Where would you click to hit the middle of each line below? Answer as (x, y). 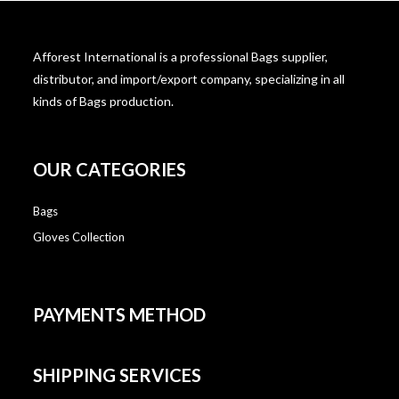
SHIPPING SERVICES (118, 375)
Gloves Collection (79, 236)
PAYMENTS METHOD (120, 314)
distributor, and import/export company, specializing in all (189, 78)
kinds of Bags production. (104, 101)
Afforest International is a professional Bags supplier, (181, 56)
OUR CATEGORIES (110, 169)
